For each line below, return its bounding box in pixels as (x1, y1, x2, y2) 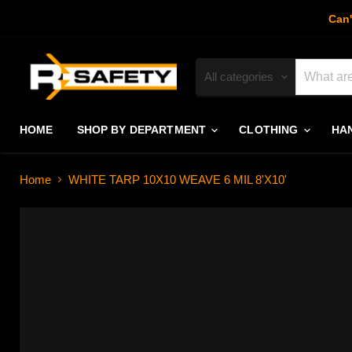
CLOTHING (239, 123, 302, 137)
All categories (204, 70, 273, 84)
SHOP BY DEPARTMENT (76, 123, 210, 137)
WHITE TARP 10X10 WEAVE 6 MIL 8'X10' (68, 173, 287, 187)
